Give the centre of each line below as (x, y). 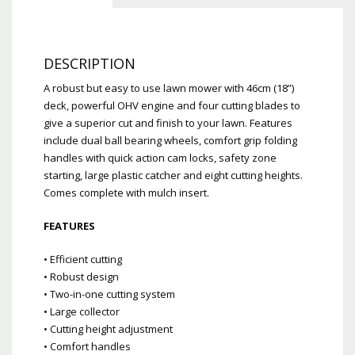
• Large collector (82, 311)
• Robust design (81, 276)
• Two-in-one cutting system (109, 294)
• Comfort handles (87, 346)
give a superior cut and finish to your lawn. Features (168, 122)
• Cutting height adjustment (108, 328)
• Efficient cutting (83, 259)
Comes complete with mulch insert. (126, 192)
